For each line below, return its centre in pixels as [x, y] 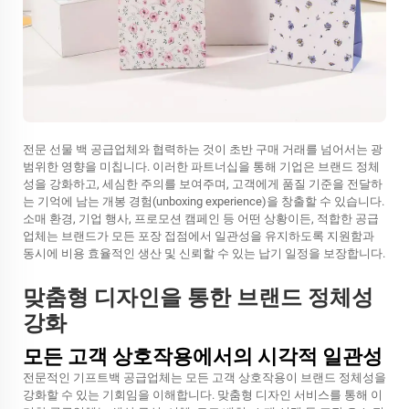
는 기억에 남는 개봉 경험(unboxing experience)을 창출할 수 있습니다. [204, 201]
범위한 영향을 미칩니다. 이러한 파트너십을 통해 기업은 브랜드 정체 [201, 167]
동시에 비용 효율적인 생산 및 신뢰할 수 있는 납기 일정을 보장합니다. [204, 253]
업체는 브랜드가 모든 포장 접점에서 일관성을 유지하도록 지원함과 [199, 236]
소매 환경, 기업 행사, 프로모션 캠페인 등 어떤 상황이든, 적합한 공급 [201, 219]
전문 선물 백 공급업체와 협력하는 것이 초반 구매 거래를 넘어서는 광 [203, 149]
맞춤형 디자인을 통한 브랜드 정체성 [198, 298]
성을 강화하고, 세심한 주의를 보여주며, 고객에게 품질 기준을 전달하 [203, 184]
